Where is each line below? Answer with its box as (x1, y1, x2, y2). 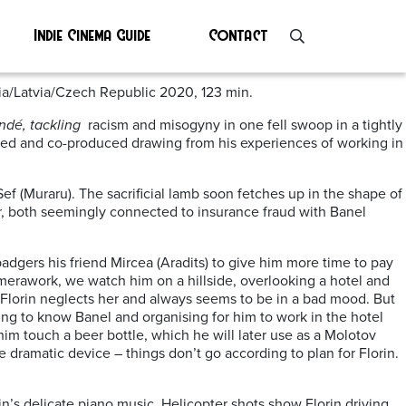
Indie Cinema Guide (34, 24, 151, 43)
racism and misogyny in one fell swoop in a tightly (84, 116, 402, 134)
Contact (208, 24, 268, 43)
